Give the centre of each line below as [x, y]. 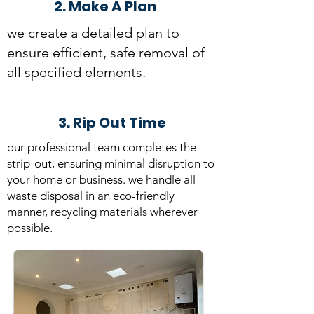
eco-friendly [144, 196]
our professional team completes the [102, 147]
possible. [30, 228]
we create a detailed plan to [93, 33]
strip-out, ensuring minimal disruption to [111, 163]
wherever [172, 212]
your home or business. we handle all [101, 179]
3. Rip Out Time [112, 123]
